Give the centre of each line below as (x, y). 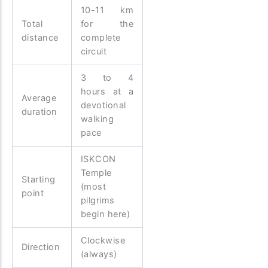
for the (107, 24)
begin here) (105, 214)
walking (97, 119)
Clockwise (103, 241)
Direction (41, 247)
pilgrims (98, 201)
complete (100, 38)
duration (39, 112)
